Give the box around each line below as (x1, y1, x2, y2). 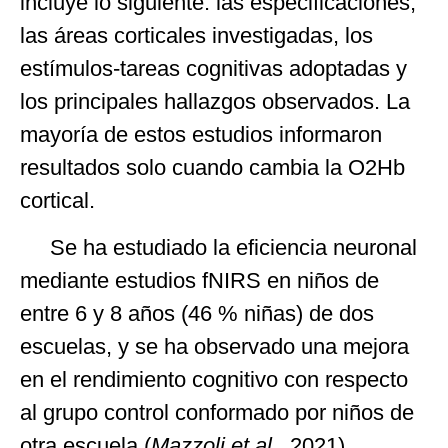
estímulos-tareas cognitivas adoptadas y (20, 55, 407, 81)
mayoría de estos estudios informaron (20, 121, 382, 147)
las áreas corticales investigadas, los (20, 22, 373, 48)
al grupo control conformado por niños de (20, 400, 414, 426)
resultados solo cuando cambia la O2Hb (20, 154, 405, 180)
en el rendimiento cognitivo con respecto (20, 367, 408, 393)
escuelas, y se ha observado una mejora (20, 334, 409, 360)
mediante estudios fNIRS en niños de (20, 268, 379, 294)
